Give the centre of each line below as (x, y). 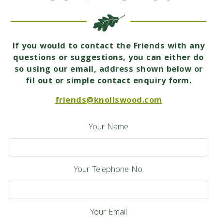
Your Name (108, 128)
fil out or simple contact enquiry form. (108, 82)
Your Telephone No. (108, 170)
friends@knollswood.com (108, 101)
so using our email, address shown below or (108, 70)
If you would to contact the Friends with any (108, 47)
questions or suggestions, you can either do (108, 59)
